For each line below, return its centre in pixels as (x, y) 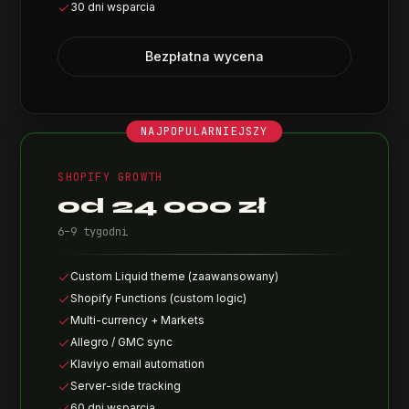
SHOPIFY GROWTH (110, 177)
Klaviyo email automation (138, 364)
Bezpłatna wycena (204, 56)
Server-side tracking (126, 386)
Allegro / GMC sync (122, 342)
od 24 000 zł (162, 206)
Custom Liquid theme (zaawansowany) (175, 276)
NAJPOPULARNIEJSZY (204, 131)
